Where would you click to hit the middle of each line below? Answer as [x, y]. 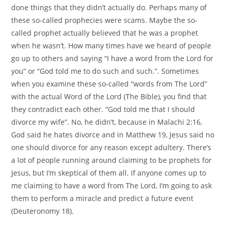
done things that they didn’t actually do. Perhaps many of [109, 7]
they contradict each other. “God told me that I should [103, 109]
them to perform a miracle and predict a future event [103, 198]
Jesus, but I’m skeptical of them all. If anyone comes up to [109, 173]
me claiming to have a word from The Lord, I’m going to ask [112, 185]
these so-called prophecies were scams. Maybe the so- [105, 20]
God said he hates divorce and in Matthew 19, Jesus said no [113, 134]
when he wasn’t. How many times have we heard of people [111, 45]
